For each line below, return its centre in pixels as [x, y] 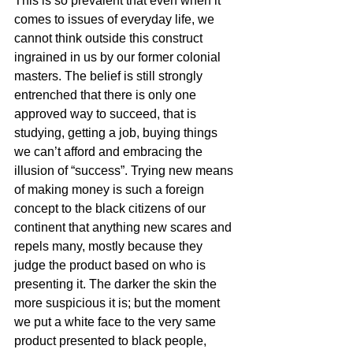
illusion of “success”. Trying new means [125, 171]
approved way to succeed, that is [107, 114]
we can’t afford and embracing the [110, 152]
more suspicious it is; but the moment [119, 303]
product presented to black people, [112, 341]
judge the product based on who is [111, 265]
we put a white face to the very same [117, 322]
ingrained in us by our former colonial [119, 57]
